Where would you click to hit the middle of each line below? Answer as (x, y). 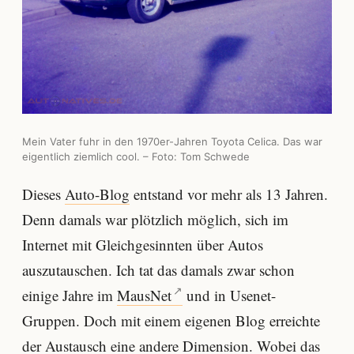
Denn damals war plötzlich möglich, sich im (155, 219)
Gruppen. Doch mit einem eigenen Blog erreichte (171, 320)
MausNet (144, 295)
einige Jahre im (70, 295)
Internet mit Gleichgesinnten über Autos (143, 244)
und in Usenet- (230, 295)
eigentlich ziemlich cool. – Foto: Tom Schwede (136, 156)
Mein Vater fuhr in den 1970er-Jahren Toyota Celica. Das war (172, 141)
